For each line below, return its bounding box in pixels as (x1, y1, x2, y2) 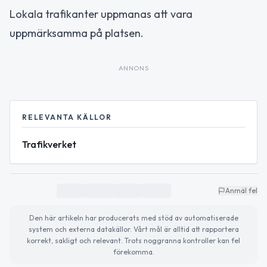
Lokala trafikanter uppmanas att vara (10, 7, 193, 21)
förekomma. (113, 247, 154, 256)
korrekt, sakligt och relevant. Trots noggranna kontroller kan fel (27, 235, 240, 245)
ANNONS (118, 63, 149, 72)
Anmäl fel (225, 185, 257, 195)
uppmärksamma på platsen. (10, 26, 144, 40)
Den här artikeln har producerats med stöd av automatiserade (29, 213, 238, 222)
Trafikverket (22, 138, 76, 150)
